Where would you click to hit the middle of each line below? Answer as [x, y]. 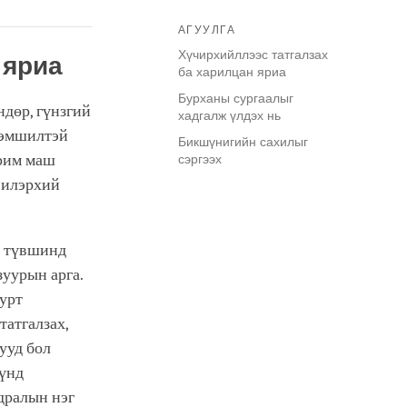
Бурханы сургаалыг [236, 99]
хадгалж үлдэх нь [229, 116]
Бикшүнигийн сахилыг [243, 142]
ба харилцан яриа [232, 72]
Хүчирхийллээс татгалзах [253, 55]
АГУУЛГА [207, 30]
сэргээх [200, 159]
